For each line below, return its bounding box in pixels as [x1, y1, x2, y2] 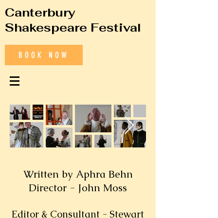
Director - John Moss [29, 181, 127, 194]
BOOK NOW [18, 50, 69, 60]
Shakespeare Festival [5, 20, 141, 35]
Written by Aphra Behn [23, 167, 133, 181]
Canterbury [5, 5, 79, 20]
